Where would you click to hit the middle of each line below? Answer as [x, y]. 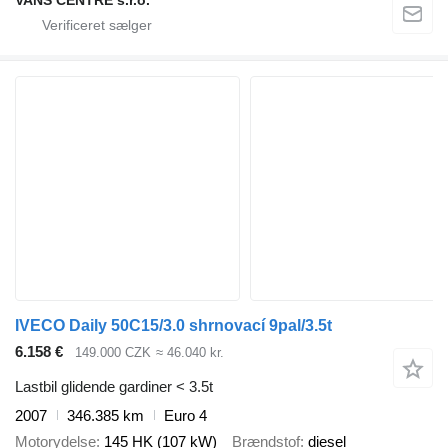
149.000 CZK [113, 353]
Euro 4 [185, 415]
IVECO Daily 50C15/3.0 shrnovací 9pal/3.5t [173, 326]
